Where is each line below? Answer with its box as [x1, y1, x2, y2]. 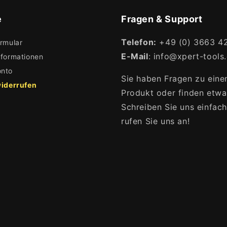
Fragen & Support [121, 14, 203, 24]
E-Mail [121, 51, 148, 61]
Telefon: [121, 37, 157, 47]
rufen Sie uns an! [121, 116, 190, 126]
